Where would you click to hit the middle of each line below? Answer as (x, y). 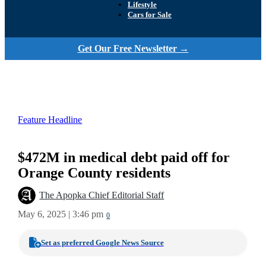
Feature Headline (50, 120)
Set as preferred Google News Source (102, 242)
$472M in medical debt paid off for (124, 157)
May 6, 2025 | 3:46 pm (61, 214)
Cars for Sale (150, 15)
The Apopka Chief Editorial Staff (102, 196)
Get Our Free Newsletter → (133, 48)
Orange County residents (94, 173)
